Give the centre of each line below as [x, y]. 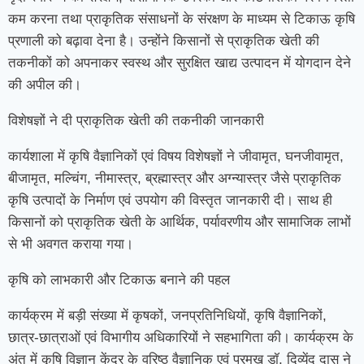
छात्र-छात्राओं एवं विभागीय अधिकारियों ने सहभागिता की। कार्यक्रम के [181, 338]
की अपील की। [45, 85]
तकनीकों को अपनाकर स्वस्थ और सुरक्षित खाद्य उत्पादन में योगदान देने [180, 63]
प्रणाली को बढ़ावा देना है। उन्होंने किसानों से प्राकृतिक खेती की [164, 41]
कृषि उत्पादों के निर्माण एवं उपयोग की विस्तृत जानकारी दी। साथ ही [170, 200]
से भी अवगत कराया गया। [71, 244]
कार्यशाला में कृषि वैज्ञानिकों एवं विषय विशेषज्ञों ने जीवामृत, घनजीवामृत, [176, 156]
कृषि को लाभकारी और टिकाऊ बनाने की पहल [119, 280]
